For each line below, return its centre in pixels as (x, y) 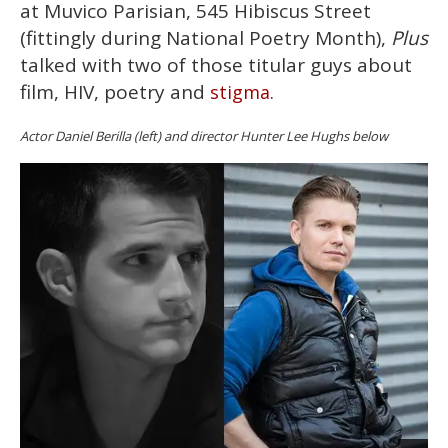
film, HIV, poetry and (115, 91)
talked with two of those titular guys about (216, 64)
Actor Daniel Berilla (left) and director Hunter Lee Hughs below (204, 135)
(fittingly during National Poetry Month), (205, 37)
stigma (240, 91)
